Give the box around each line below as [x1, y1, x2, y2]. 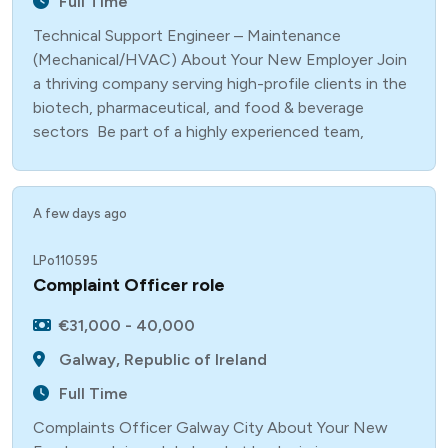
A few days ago [33, 206, 127, 221]
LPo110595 [33, 253, 98, 268]
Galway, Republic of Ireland [59, 350, 268, 369]
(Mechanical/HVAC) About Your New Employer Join [33, 50, 407, 69]
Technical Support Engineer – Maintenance [33, 26, 341, 45]
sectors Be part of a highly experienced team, [33, 122, 364, 141]
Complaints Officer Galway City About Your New [33, 418, 388, 437]
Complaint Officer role [33, 274, 225, 296]
